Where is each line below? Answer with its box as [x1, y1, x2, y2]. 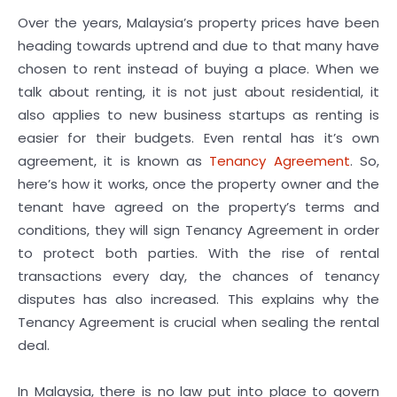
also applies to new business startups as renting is [18, 105, 379, 124]
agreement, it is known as [18, 152, 210, 170]
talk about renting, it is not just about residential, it [18, 82, 379, 101]
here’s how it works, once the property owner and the [18, 175, 379, 193]
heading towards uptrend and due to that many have [18, 36, 379, 55]
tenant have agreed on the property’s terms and [18, 198, 379, 216]
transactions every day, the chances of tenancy [18, 267, 379, 285]
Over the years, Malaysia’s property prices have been [18, 13, 379, 32]
